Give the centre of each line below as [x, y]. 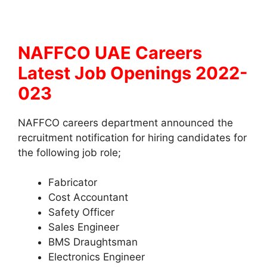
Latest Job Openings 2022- [133, 73]
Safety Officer [81, 212]
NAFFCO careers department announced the [125, 122]
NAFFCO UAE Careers [110, 52]
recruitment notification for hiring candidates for [132, 137]
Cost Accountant [88, 198]
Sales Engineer [84, 227]
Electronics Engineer [97, 257]
